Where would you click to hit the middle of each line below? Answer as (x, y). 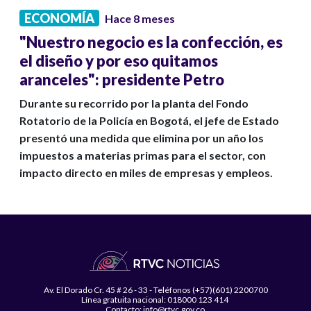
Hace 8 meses (140, 19)
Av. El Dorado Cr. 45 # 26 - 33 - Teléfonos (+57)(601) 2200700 (155, 290)
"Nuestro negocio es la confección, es (151, 42)
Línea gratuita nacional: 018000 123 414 (155, 300)
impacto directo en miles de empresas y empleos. (146, 173)
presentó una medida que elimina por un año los (142, 138)
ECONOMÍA (59, 18)
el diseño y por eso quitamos (119, 61)
